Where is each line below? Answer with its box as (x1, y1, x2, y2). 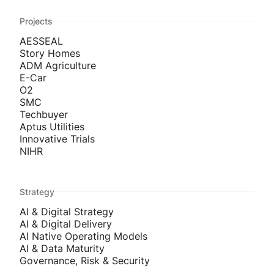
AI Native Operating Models (20, 230, 147, 243)
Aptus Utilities (20, 120, 84, 133)
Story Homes (20, 46, 80, 59)
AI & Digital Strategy (20, 206, 114, 218)
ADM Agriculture (20, 59, 96, 72)
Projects (20, 15, 53, 26)
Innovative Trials (20, 132, 95, 145)
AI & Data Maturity (20, 242, 105, 255)
